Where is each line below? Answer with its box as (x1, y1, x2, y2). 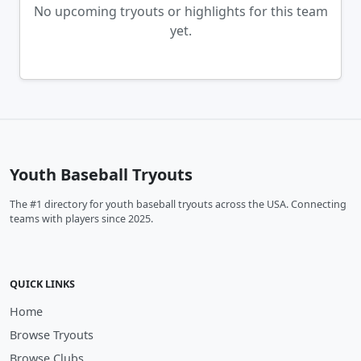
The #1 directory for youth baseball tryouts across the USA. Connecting (10, 197, 346, 211)
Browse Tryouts (10, 327, 93, 342)
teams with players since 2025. (10, 212, 153, 226)
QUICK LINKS (10, 277, 75, 291)
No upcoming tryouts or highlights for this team (33, 2, 328, 20)
